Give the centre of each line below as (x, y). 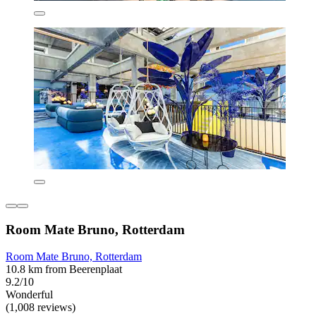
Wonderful (29, 295)
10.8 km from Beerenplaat (64, 269)
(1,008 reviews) (41, 308)
